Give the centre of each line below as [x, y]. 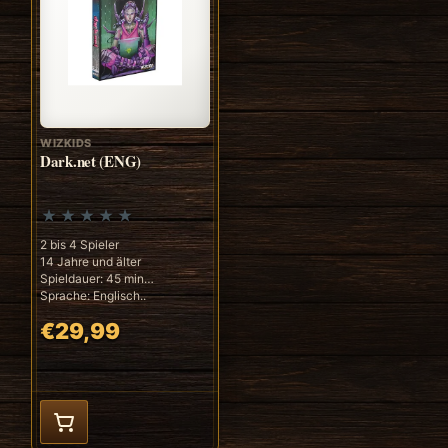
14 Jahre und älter [90, 261]
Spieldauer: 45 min [92, 278]
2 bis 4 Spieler [79, 244]
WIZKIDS [66, 142]
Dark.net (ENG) [91, 160]
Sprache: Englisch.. [93, 295]
